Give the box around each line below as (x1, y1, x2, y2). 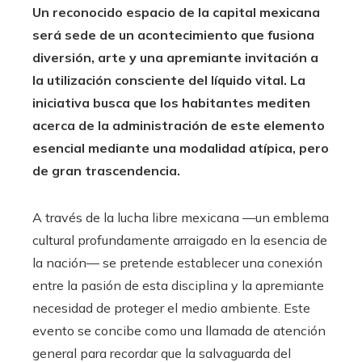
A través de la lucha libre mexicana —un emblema (32, 208, 329, 225)
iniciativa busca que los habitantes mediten (32, 94, 310, 111)
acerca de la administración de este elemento (32, 116, 325, 133)
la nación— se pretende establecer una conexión (32, 254, 322, 271)
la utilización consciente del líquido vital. (32, 71, 287, 88)
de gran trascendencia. (32, 162, 180, 179)
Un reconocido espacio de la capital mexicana (32, 3, 320, 20)
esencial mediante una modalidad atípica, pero (32, 139, 329, 156)
